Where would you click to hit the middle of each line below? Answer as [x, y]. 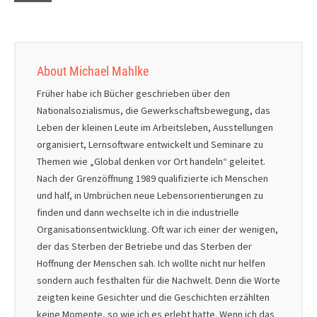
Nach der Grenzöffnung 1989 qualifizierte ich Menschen [152, 178]
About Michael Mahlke [93, 71]
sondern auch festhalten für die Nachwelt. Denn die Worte [158, 280]
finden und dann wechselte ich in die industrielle [138, 212]
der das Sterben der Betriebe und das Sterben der [144, 246]
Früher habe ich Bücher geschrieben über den [133, 93]
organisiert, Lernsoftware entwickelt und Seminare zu [150, 144]
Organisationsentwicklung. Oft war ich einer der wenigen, [157, 229]
